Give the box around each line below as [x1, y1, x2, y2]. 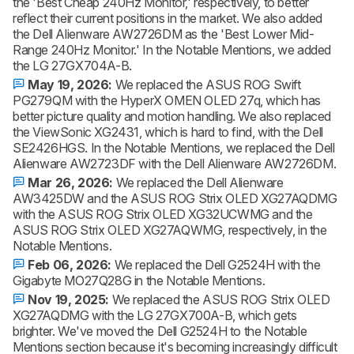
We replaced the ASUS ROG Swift [115, 77, 301, 92]
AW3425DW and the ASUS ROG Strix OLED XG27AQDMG [13, 190, 337, 206]
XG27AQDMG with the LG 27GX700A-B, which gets [13, 307, 297, 323]
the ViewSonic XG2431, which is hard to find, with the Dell [13, 124, 323, 140]
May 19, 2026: [24, 77, 115, 92]
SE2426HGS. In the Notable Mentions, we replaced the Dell [13, 140, 335, 156]
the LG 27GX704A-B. [13, 58, 132, 73]
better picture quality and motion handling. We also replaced [13, 108, 332, 124]
